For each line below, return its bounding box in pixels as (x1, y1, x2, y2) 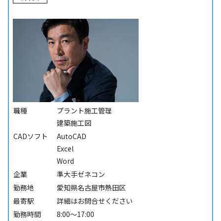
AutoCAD (56, 131, 86, 142)
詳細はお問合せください (56, 196, 133, 206)
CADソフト (13, 131, 48, 142)
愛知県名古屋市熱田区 (56, 183, 126, 193)
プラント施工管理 (56, 106, 112, 116)
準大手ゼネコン (56, 169, 105, 180)
